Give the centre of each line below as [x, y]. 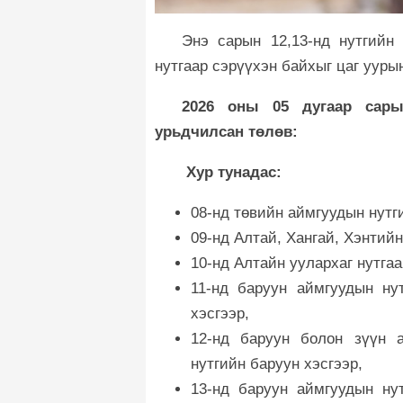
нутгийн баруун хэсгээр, [277, 363]
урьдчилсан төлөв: [226, 131]
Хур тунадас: [232, 172]
